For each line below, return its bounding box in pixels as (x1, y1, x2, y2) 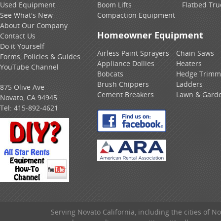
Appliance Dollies (97, 58, 154, 68)
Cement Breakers (97, 89, 154, 99)
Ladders (176, 79, 203, 89)
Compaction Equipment (97, 10, 175, 20)
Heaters (176, 58, 202, 68)
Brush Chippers (97, 79, 149, 89)
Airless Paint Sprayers (97, 48, 169, 58)
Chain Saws (176, 48, 214, 58)
